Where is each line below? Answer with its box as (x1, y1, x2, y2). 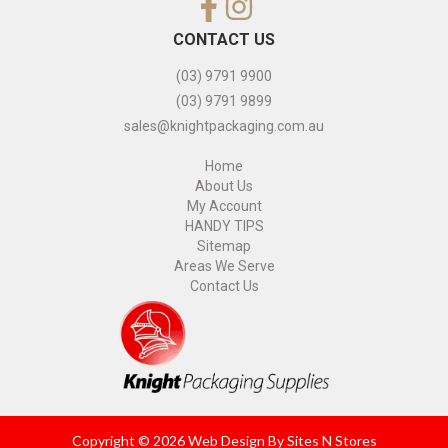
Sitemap (197, 237, 251, 254)
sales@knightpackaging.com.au (124, 117, 324, 134)
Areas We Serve (173, 257, 275, 274)
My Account (186, 197, 262, 214)
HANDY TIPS (184, 217, 264, 234)
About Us (195, 177, 253, 194)
